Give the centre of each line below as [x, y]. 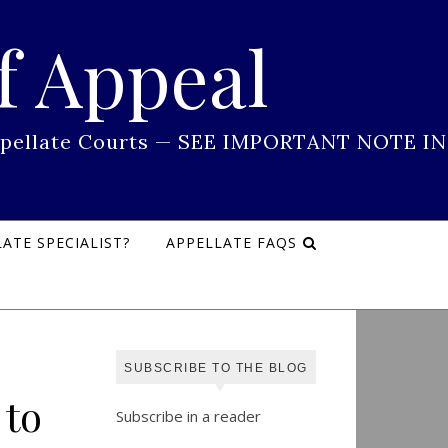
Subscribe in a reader [188, 416]
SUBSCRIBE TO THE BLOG [216, 368]
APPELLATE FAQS [231, 242]
